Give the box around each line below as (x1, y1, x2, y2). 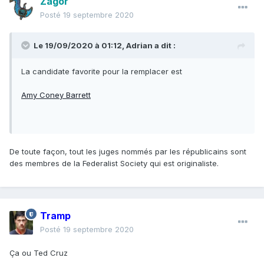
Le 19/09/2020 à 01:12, (34, 41, 126, 51)
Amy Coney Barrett (21, 90, 91, 100)
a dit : (153, 41, 176, 51)
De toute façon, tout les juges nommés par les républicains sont (9, 147, 246, 157)
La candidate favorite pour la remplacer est (21, 67, 182, 77)
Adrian (126, 41, 153, 51)
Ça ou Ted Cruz (9, 248, 68, 258)
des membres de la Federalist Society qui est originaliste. (9, 159, 219, 169)
